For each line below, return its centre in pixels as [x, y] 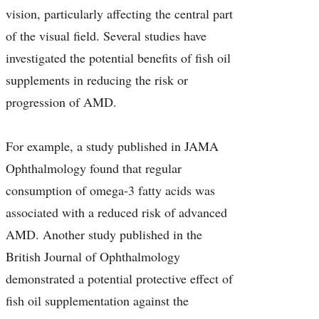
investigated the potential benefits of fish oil [118, 58]
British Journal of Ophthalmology [93, 257]
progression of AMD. [63, 102]
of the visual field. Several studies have [106, 36]
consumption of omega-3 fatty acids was [110, 190]
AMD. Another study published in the [104, 235]
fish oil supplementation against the [97, 301]
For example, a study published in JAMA [112, 146]
